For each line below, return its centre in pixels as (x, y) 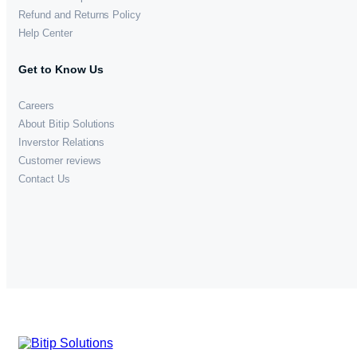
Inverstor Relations (62, 142)
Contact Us (44, 178)
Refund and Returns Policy (80, 14)
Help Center (45, 33)
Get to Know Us (61, 69)
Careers (36, 105)
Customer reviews (60, 160)
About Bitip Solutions (67, 124)
